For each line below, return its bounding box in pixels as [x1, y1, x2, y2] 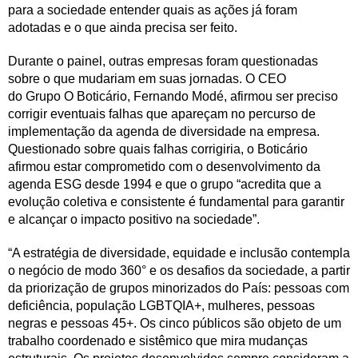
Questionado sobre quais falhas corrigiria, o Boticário [8, 141, 308, 156]
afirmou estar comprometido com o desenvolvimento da [8, 159, 320, 173]
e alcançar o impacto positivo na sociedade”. [8, 212, 260, 226]
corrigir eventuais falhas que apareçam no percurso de [8, 106, 316, 121]
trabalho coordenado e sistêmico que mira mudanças [8, 333, 308, 348]
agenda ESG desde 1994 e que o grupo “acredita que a [8, 177, 321, 191]
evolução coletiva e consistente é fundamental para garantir [8, 194, 344, 209]
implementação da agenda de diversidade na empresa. [8, 124, 320, 138]
